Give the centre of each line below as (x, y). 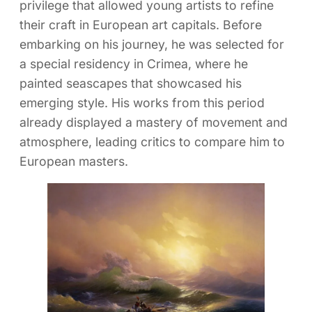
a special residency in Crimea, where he (134, 63)
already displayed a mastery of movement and (154, 122)
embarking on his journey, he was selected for (152, 44)
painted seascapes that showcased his (131, 83)
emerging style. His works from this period (142, 102)
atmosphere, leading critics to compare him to (152, 141)
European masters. (74, 161)
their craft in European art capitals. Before (141, 24)
